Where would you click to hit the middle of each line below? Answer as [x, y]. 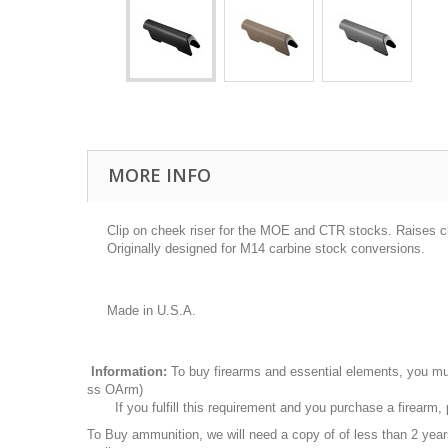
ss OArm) [115, 389]
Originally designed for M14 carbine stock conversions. [266, 248]
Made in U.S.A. [151, 310]
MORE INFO [159, 175]
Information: [129, 371]
